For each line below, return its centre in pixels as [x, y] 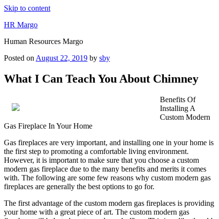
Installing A [177, 108]
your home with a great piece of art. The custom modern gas [97, 212]
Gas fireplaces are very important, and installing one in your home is [109, 142]
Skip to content [27, 8]
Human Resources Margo [44, 41]
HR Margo [21, 25]
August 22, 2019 [62, 58]
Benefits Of [178, 99]
